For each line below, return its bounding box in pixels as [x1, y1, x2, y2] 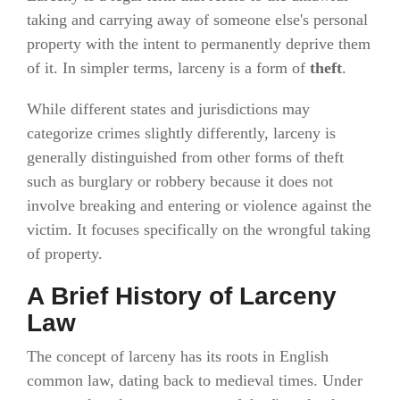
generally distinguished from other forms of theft [27, 147, 344, 166]
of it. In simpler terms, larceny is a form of [27, 58, 310, 77]
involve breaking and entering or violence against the [27, 196, 371, 214]
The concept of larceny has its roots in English [27, 347, 329, 366]
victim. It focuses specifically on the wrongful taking [27, 220, 371, 238]
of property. [27, 244, 103, 262]
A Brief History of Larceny [27, 281, 337, 310]
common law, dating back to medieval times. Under [27, 371, 362, 390]
